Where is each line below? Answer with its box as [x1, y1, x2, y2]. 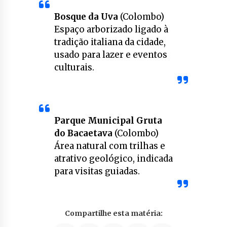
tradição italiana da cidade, [54, 36, 166, 48]
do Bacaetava [54, 128, 112, 139]
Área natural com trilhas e [54, 140, 165, 152]
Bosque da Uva [54, 11, 118, 23]
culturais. [54, 62, 94, 73]
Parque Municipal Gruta [54, 115, 162, 127]
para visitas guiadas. [54, 166, 140, 177]
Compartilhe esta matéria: [64, 209, 163, 218]
